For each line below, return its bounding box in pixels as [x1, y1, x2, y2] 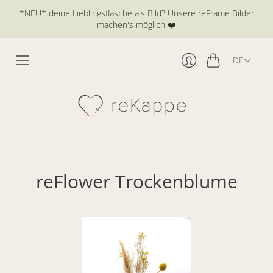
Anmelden [188, 67, 233, 81]
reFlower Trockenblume [35, 169, 238, 194]
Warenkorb [206, 66, 254, 80]
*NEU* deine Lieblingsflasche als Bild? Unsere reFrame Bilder [19, 7, 254, 19]
